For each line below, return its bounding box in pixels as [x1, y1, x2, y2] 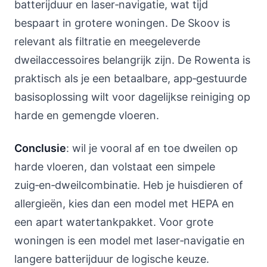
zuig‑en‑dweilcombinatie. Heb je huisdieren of [14, 179, 243, 191]
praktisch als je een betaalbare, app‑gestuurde [14, 72, 247, 85]
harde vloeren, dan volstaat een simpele [14, 160, 215, 173]
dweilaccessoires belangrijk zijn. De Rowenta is [14, 54, 250, 66]
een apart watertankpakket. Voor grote [14, 216, 213, 228]
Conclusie [14, 142, 66, 154]
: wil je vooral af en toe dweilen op [66, 142, 238, 154]
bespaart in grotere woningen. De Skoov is [14, 17, 230, 29]
